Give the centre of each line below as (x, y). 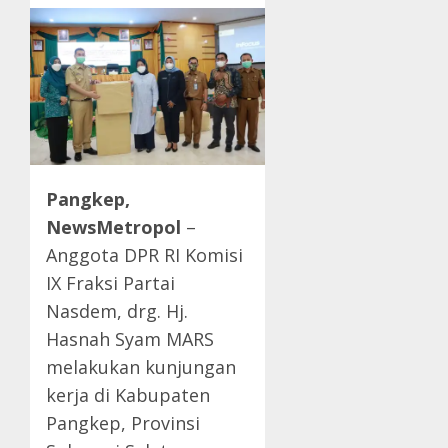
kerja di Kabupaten (128, 395)
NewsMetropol (113, 227)
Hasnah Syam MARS (130, 339)
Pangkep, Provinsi (123, 423)
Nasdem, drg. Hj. (117, 311)
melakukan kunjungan (141, 367)
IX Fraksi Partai (110, 283)
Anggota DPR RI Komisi (144, 255)
